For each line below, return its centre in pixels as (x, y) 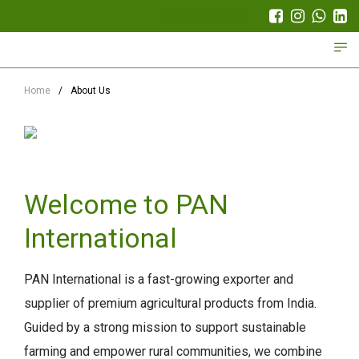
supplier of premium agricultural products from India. (170, 303)
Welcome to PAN (126, 204)
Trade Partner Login (205, 16)
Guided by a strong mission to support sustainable (165, 327)
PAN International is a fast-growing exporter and (159, 279)
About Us (91, 91)
